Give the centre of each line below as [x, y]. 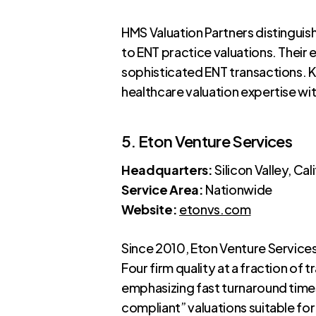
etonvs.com [215, 209]
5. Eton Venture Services [207, 141]
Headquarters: [167, 169]
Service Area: [163, 189]
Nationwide [238, 189]
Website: [150, 209]
